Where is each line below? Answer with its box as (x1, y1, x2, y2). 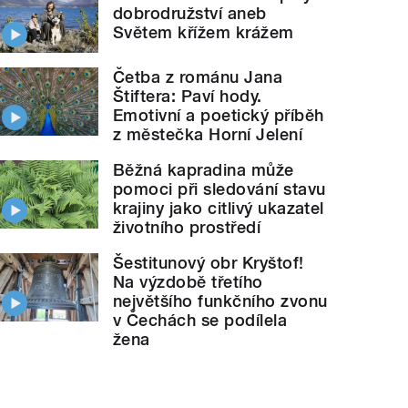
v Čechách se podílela (113, 310, 288, 330)
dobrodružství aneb (113, 4, 267, 24)
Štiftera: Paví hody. (113, 86, 262, 106)
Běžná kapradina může (113, 159, 294, 179)
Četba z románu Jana (113, 66, 283, 87)
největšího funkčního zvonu (113, 291, 328, 311)
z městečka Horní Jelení (113, 124, 303, 144)
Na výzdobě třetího (113, 271, 263, 291)
